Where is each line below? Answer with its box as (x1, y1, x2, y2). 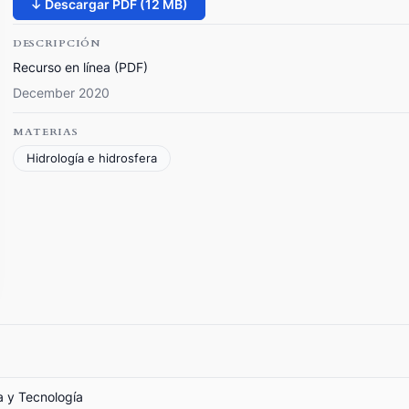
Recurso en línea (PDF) (13, 58, 148, 75)
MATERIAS (13, 124, 79, 139)
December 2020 (13, 85, 110, 100)
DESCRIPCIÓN (13, 36, 100, 50)
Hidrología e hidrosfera (26, 151, 157, 165)
